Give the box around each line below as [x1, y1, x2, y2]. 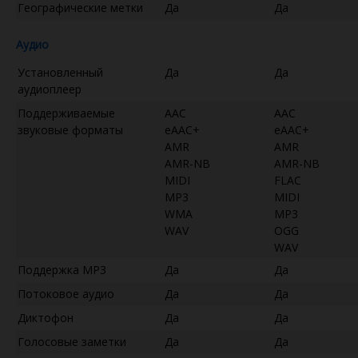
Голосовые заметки [18, 333, 126, 349]
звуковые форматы [18, 121, 123, 137]
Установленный [18, 64, 103, 80]
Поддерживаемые [18, 105, 115, 121]
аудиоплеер [18, 81, 82, 97]
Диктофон [18, 309, 74, 325]
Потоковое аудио [18, 285, 114, 301]
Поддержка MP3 [18, 261, 106, 277]
